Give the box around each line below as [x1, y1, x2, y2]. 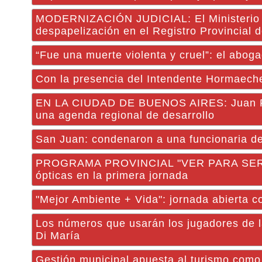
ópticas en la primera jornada [36, 170, 188, 181]
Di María [36, 230, 80, 242]
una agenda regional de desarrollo [36, 109, 215, 121]
